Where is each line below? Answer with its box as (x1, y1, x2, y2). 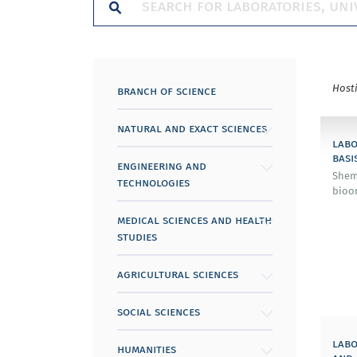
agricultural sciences (117, 265, 238, 282)
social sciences (117, 302, 200, 320)
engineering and (117, 156, 206, 174)
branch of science (117, 81, 216, 99)
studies (117, 227, 157, 245)
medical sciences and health (117, 210, 272, 228)
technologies (117, 173, 190, 190)
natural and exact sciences (117, 119, 267, 136)
